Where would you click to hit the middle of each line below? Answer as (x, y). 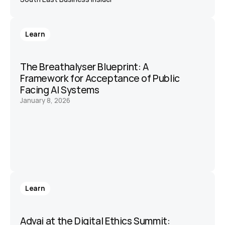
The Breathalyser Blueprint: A (84, 67)
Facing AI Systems (60, 90)
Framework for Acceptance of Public (100, 78)
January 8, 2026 (45, 100)
